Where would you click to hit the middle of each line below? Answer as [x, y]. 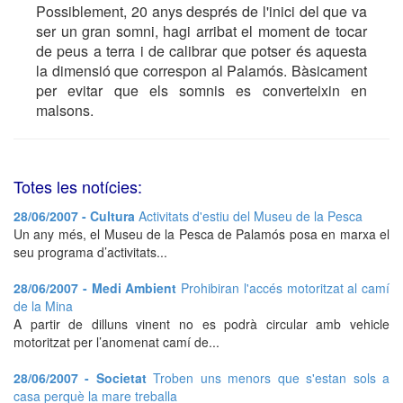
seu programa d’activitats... [90, 252]
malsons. [65, 110]
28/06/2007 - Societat [84, 378]
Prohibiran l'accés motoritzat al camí [285, 288]
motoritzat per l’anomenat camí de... [116, 342]
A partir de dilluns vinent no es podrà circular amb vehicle [201, 324]
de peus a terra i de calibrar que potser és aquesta [201, 51]
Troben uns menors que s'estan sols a [272, 378]
